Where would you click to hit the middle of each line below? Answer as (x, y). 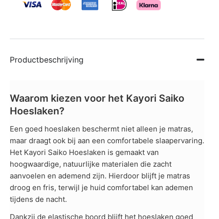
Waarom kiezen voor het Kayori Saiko (97, 98)
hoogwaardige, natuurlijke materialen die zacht (91, 164)
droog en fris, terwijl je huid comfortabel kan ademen (101, 187)
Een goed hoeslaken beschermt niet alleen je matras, (101, 129)
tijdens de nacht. (38, 199)
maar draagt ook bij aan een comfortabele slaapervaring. (107, 140)
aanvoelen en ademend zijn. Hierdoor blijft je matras (100, 175)
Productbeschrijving (47, 59)
